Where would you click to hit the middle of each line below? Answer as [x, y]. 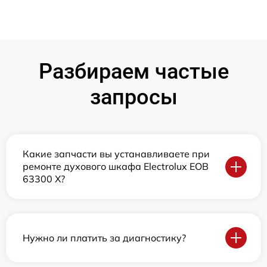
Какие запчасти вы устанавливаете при [116, 154]
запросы [133, 97]
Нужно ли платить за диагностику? [104, 237]
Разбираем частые [133, 72]
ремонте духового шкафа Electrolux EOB [116, 166]
